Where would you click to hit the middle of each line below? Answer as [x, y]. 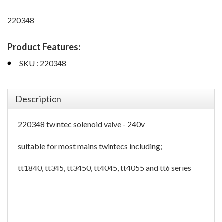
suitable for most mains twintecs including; [90, 146]
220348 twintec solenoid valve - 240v [81, 124]
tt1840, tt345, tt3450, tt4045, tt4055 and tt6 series [105, 168]
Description [38, 99]
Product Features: [44, 47]
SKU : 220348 [43, 63]
